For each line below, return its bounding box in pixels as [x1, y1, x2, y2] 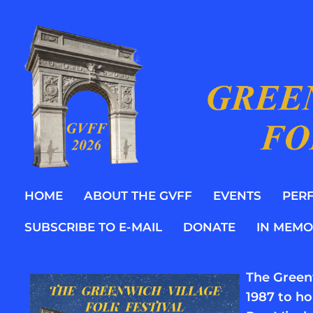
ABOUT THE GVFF [84, 188, 192, 203]
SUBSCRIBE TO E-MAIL [24, 219, 162, 234]
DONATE [183, 219, 235, 234]
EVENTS [213, 188, 261, 203]
